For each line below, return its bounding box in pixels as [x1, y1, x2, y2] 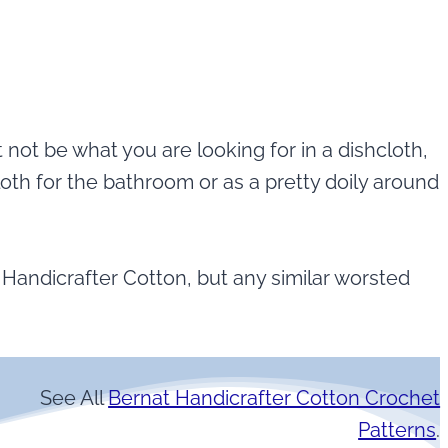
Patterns [358, 418, 437, 442]
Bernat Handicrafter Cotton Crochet [108, 386, 441, 410]
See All [40, 386, 109, 410]
